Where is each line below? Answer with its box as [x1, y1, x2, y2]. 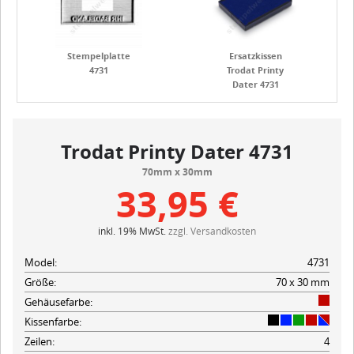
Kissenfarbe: [24, 314, 81, 329]
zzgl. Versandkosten [168, 224, 256, 237]
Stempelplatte [67, 49, 130, 62]
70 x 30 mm [276, 274, 330, 289]
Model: [24, 254, 57, 269]
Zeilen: [24, 333, 55, 348]
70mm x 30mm [141, 164, 213, 179]
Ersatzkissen [228, 49, 282, 62]
